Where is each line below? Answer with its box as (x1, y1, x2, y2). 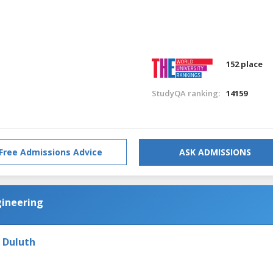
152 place (226, 58, 263, 69)
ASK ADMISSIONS (179, 146, 251, 158)
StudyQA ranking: (151, 87, 220, 99)
